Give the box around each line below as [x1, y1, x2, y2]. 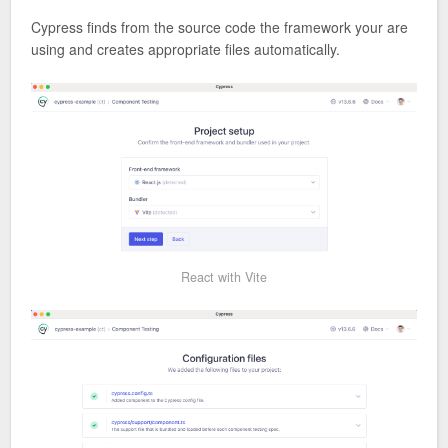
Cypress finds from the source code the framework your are [31, 17, 408, 38]
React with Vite [181, 267, 267, 286]
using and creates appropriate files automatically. [31, 39, 340, 60]
